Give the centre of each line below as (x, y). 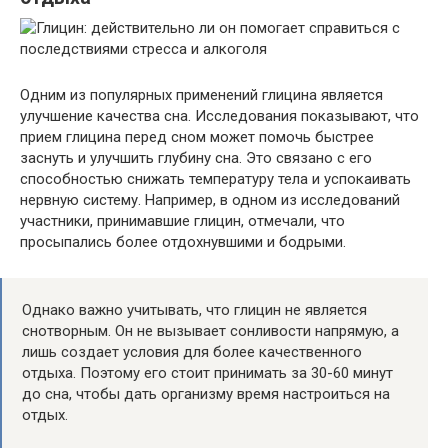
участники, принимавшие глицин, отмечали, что (182, 220)
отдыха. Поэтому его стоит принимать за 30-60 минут (207, 372)
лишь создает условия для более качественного (192, 351)
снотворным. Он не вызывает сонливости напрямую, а (210, 330)
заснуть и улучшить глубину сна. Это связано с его (196, 157)
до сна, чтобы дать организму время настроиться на (206, 393)
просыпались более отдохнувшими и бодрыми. (183, 241)
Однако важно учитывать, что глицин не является (194, 309)
